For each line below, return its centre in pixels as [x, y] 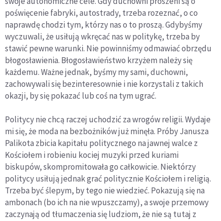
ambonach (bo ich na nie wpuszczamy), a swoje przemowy [107, 203]
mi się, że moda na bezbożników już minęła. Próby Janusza [107, 131]
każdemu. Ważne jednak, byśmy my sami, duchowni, [96, 72]
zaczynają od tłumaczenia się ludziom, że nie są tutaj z [101, 214]
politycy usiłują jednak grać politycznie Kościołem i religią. [108, 179]
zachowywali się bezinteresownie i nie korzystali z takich [104, 84]
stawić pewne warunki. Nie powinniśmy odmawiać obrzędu [108, 49]
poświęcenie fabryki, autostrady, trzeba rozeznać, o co [101, 13]
